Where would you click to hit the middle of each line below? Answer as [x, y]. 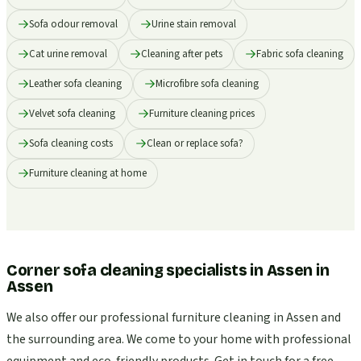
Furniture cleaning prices [202, 113]
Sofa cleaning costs [71, 143]
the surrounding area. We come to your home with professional [179, 340]
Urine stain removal [194, 24]
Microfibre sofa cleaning [207, 83]
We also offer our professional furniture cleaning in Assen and [174, 318]
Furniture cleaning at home [88, 173]
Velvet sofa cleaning [72, 113]
